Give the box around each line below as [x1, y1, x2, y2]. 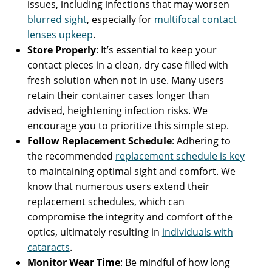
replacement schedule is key [115, 149, 245, 163]
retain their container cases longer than [27, 89, 209, 103]
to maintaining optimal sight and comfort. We [27, 165, 236, 178]
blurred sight [27, 13, 87, 27]
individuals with [161, 225, 233, 239]
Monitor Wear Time [27, 256, 120, 270]
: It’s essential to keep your [95, 43, 217, 57]
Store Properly [27, 43, 96, 57]
